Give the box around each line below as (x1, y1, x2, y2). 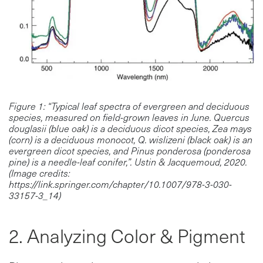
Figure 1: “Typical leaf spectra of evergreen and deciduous (9, 99, 249, 112)
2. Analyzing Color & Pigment (9, 222, 245, 248)
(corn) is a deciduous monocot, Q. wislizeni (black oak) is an (9, 133, 252, 146)
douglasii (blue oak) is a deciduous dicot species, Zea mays (9, 122, 252, 134)
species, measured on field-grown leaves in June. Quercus (9, 110, 249, 123)
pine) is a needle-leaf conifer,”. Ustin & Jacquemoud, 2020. (9, 155, 247, 168)
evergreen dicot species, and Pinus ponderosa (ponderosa (9, 144, 251, 157)
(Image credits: (9, 166, 70, 179)
